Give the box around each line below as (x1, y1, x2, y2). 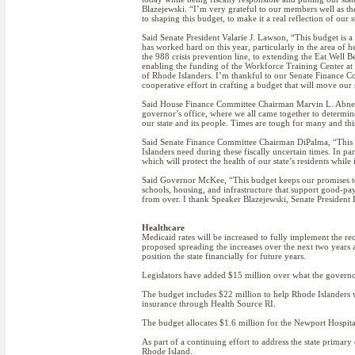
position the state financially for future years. (142, 251, 306, 261)
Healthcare (142, 223, 185, 232)
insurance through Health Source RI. (142, 299, 276, 308)
